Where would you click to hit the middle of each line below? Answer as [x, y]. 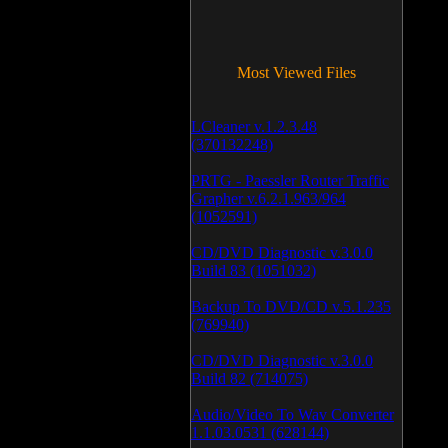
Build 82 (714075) [249, 378]
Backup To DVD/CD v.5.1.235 [291, 306]
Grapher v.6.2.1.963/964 [268, 198]
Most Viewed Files [296, 72]
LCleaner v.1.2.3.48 [254, 126]
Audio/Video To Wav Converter [292, 414]
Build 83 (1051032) [253, 270]
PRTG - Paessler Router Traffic [290, 180]
